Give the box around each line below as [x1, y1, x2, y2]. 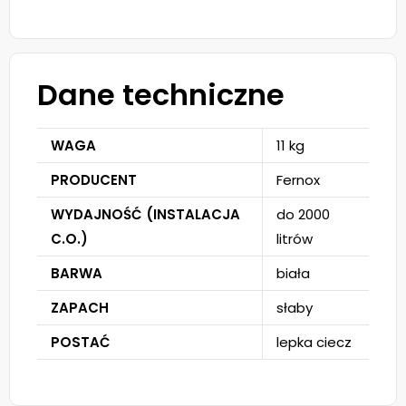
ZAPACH [51, 298, 109, 318]
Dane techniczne [37, 74, 285, 116]
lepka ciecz [276, 333, 352, 353]
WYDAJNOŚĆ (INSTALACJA [51, 205, 240, 225]
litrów [276, 229, 313, 249]
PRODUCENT [51, 170, 137, 190]
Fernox [276, 170, 320, 190]
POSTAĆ [51, 333, 111, 353]
